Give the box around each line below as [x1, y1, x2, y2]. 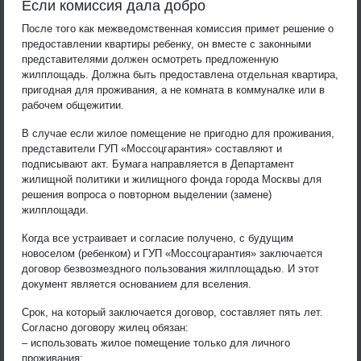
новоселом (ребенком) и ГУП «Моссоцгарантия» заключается [22, 247, 322, 259]
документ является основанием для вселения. [22, 277, 251, 290]
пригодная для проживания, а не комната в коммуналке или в [22, 83, 325, 96]
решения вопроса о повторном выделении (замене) [22, 188, 272, 201]
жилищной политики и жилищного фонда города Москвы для [22, 172, 322, 185]
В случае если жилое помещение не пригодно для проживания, [22, 127, 334, 139]
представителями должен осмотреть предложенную [22, 52, 279, 65]
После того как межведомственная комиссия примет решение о [22, 22, 334, 35]
